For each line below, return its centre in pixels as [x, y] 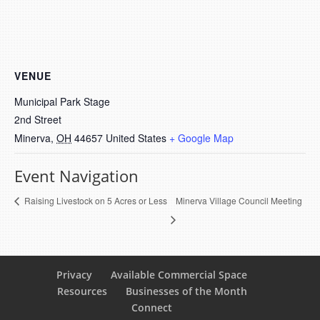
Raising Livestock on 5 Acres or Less [95, 201]
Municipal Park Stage [62, 101]
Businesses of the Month [186, 291]
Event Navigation [76, 176]
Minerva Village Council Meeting [239, 200]
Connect [152, 308]
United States [136, 138]
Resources [82, 291]
